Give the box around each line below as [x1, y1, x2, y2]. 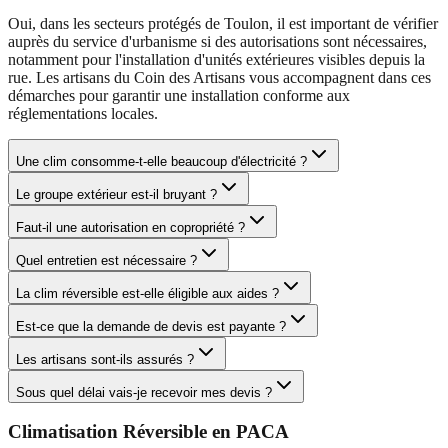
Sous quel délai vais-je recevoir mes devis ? [16, 384, 272, 400]
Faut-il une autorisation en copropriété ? [16, 219, 245, 235]
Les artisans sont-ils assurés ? [16, 351, 194, 367]
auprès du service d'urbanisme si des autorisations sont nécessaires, [8, 32, 427, 50]
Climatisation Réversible [8, 421, 207, 443]
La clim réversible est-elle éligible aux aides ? [16, 285, 279, 301]
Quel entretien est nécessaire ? [16, 252, 197, 268]
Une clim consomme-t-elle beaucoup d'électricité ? [16, 153, 307, 169]
